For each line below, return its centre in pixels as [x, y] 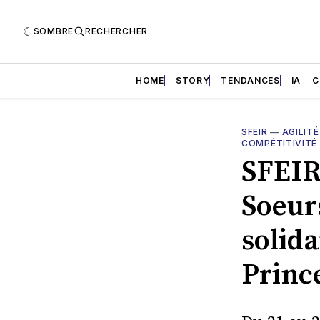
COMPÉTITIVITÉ [280, 143]
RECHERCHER [116, 31]
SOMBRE [53, 31]
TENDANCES [250, 80]
